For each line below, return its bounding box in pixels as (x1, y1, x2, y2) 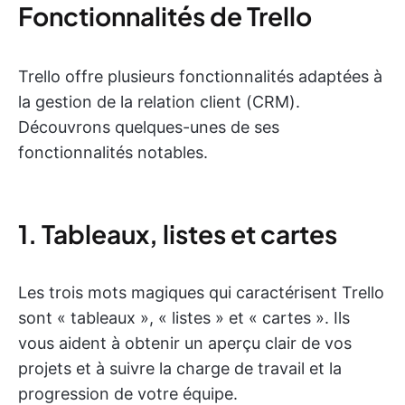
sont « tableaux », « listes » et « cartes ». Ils (18, 308, 350, 328)
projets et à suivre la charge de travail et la (18, 359, 342, 379)
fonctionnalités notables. (18, 143, 208, 163)
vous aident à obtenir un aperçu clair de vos (18, 334, 352, 353)
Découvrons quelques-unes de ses (18, 118, 279, 137)
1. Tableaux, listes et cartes (18, 218, 337, 250)
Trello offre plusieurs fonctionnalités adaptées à (18, 67, 382, 87)
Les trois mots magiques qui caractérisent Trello (18, 283, 384, 303)
